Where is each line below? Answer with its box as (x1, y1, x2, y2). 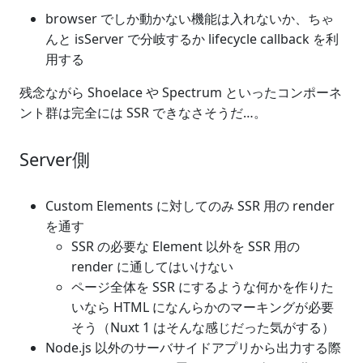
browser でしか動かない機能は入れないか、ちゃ (45, 9, 334, 28)
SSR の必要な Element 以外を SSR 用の (71, 237, 300, 255)
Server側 (19, 147, 90, 171)
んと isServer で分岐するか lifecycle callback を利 (45, 29, 339, 48)
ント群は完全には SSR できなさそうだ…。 (19, 103, 267, 122)
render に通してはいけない (71, 257, 233, 275)
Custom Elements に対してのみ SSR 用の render (45, 196, 335, 215)
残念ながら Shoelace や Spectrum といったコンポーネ (19, 83, 342, 101)
